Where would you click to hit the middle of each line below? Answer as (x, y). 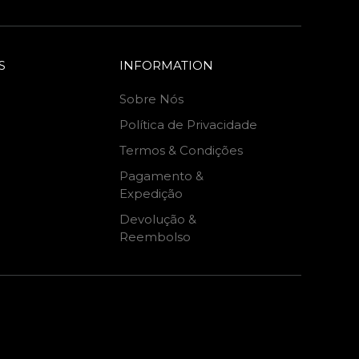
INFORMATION (167, 66)
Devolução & (158, 220)
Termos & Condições (182, 151)
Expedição (151, 194)
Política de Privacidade (189, 125)
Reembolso (155, 237)
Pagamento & (162, 176)
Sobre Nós (152, 99)
